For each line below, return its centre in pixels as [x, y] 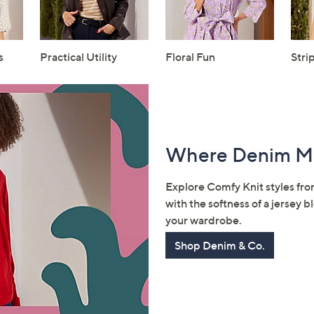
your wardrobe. [204, 220]
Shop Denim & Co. [220, 246]
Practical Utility [79, 57]
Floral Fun [190, 57]
